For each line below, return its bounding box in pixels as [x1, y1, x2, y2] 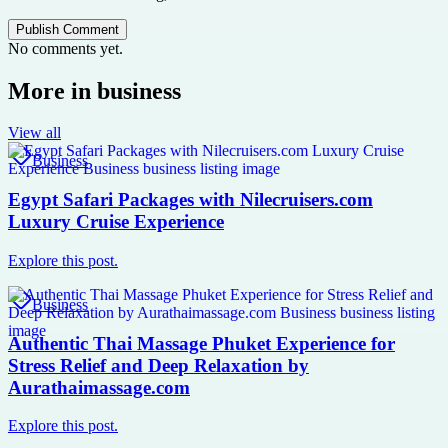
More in [8, 77, 97, 104]
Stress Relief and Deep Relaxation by [8, 354, 309, 376]
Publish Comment [16, 21, 119, 37]
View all [8, 124, 61, 142]
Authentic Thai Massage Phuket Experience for [8, 332, 395, 354]
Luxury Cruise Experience [8, 211, 224, 233]
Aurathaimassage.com [8, 376, 190, 398]
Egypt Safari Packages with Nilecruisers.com [8, 189, 373, 211]
